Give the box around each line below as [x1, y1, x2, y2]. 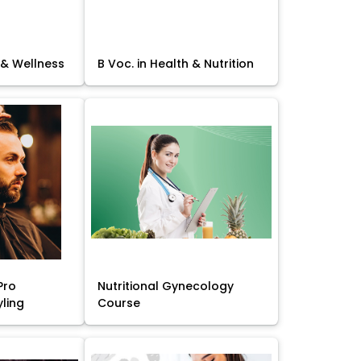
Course [97, 294, 140, 311]
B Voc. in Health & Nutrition [97, 55, 254, 72]
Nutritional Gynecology [97, 277, 234, 294]
